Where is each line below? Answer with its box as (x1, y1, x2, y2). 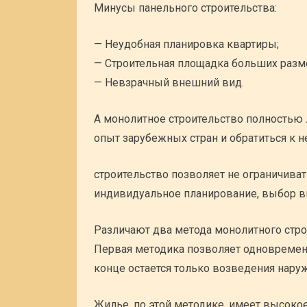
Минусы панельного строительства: (94, 1, 277, 14)
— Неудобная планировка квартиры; (94, 38, 279, 51)
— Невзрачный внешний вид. (94, 76, 244, 89)
